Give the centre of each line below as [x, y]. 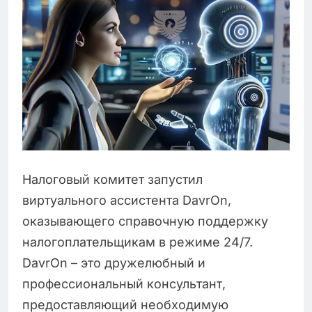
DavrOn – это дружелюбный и [114, 263]
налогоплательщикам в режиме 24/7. [138, 242]
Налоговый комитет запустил [112, 179]
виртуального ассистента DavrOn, [127, 200]
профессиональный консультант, [124, 283]
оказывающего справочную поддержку [145, 221]
